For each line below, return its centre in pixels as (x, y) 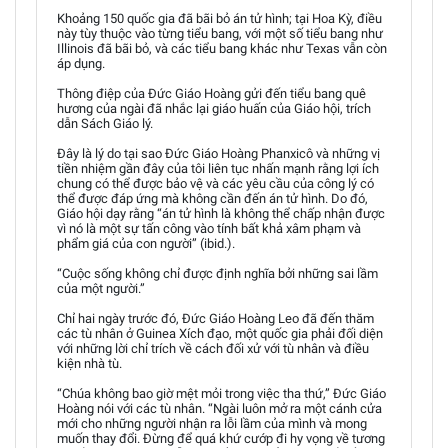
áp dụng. (81, 63)
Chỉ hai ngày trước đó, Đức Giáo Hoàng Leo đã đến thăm (215, 318)
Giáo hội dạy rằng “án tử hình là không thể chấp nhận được (221, 213)
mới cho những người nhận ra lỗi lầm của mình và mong (212, 423)
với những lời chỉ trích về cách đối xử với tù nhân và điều (213, 348)
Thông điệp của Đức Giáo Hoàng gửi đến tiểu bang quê (211, 93)
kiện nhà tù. (89, 363)
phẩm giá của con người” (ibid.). (146, 243)
